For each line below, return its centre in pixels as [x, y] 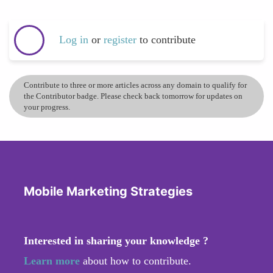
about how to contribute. [136, 261]
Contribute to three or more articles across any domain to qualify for [135, 85]
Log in [74, 40]
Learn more [52, 261]
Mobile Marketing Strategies [108, 191]
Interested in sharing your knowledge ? [116, 240]
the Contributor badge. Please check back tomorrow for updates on [133, 96]
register [122, 40]
